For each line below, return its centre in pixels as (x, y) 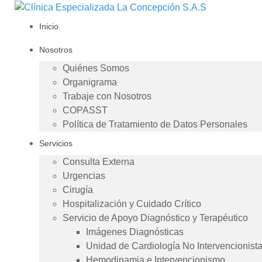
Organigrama (90, 82)
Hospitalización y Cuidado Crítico (132, 204)
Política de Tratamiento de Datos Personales (155, 124)
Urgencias (84, 175)
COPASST (85, 110)
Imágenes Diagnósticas (135, 232)
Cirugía (78, 189)
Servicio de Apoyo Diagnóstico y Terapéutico (155, 218)
